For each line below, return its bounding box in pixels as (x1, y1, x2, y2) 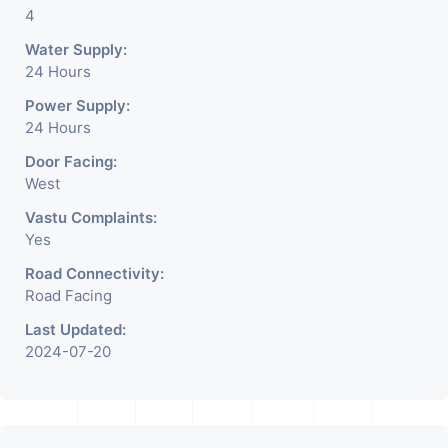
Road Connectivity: (25, 263, 164, 283)
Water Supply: (25, 39, 127, 59)
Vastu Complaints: (25, 207, 157, 227)
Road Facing (25, 285, 112, 305)
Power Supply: (25, 95, 130, 115)
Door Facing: (25, 151, 117, 171)
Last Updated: (25, 319, 126, 339)
